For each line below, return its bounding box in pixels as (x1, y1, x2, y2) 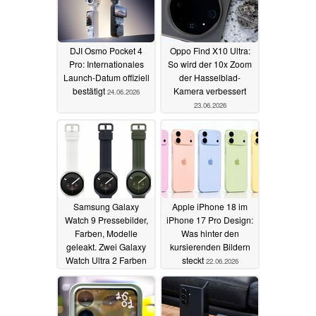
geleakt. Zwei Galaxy (66, 241, 146, 253)
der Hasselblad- (179, 71, 241, 84)
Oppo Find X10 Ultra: (169, 44, 250, 57)
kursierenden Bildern (169, 241, 250, 253)
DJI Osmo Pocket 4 (70, 44, 142, 57)
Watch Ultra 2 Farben (66, 254, 147, 267)
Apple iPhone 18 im (172, 200, 248, 213)
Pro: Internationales (68, 58, 144, 71)
